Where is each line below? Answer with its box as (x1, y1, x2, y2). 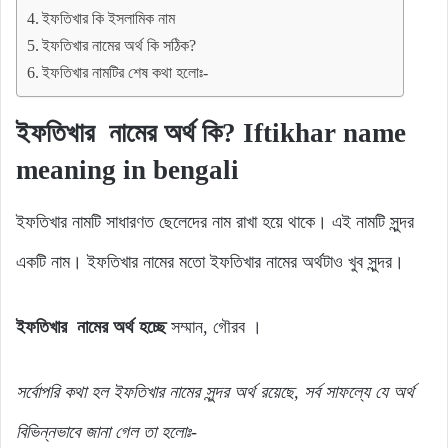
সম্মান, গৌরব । (171, 317, 262, 338)
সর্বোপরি (16, 382, 64, 403)
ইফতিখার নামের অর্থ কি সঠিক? (42, 36, 197, 55)
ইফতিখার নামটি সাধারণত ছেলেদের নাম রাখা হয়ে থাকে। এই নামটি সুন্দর (16, 212, 414, 233)
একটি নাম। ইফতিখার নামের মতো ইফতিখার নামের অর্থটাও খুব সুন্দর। (16, 252, 404, 273)
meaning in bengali (16, 154, 239, 185)
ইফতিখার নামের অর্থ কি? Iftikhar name (16, 117, 406, 148)
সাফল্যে (325, 382, 375, 403)
